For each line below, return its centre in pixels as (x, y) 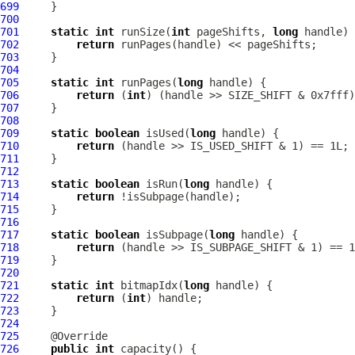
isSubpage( (174, 235)
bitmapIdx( (149, 285)
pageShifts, (231, 32)
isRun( (162, 184)
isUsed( (165, 133)
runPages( (146, 82)
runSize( (143, 32)
